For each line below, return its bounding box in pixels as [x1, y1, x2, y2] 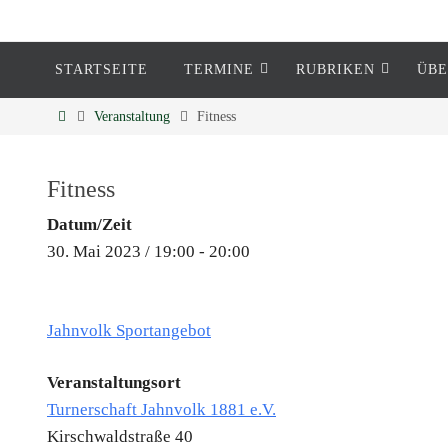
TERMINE [184, 62, 254, 77]
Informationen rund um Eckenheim [47, 141, 333, 163]
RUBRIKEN [296, 62, 375, 77]
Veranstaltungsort [47, 373, 181, 392]
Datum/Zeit [47, 215, 132, 234]
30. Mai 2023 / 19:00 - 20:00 [47, 242, 250, 261]
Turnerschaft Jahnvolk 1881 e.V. [47, 400, 276, 419]
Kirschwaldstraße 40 [47, 427, 193, 446]
